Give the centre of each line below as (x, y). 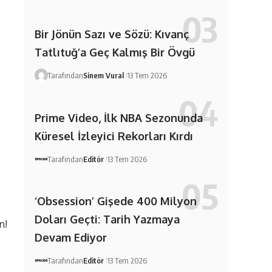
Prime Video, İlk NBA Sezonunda (118, 117)
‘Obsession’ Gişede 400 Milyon (115, 201)
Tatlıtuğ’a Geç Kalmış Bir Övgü (114, 52)
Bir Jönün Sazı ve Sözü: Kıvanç (111, 34)
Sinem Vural (103, 75)
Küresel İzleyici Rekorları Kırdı (114, 136)
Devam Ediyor (70, 238)
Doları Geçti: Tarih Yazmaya (107, 219)
